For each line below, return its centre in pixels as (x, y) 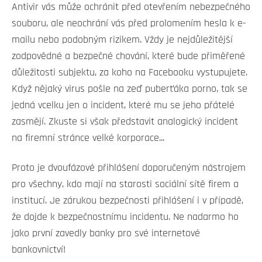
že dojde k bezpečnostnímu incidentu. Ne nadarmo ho (125, 217)
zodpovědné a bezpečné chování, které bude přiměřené (128, 56)
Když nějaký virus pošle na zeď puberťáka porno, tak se (130, 89)
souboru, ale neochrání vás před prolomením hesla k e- (129, 24)
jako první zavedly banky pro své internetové (106, 234)
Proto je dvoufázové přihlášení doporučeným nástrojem (129, 168)
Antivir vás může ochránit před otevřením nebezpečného (131, 7)
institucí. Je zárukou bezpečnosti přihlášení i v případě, (127, 201)
